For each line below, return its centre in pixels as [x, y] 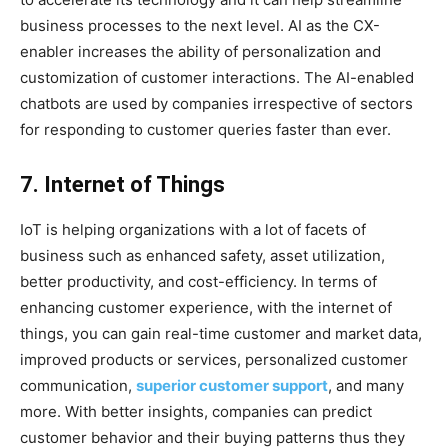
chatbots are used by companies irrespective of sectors [216, 103]
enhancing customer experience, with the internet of [206, 307]
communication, [78, 385]
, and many [366, 385]
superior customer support [232, 385]
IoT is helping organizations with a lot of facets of [193, 229]
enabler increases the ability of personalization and [200, 51]
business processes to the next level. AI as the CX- [200, 25]
